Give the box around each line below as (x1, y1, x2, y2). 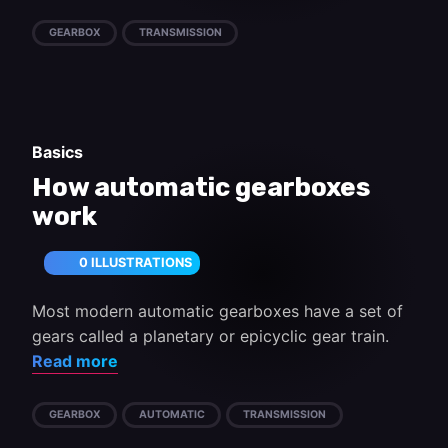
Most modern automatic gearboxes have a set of (32, 301, 403, 321)
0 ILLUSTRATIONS (79, 255, 192, 270)
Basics (32, 142, 83, 162)
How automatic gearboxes (32, 172, 371, 203)
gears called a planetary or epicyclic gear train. (32, 326, 389, 346)
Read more (32, 351, 118, 371)
